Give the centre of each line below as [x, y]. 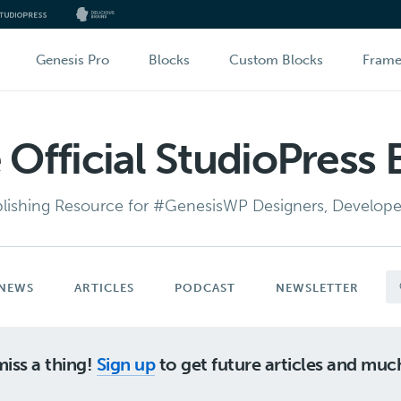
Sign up [126, 364]
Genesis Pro [73, 60]
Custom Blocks [277, 60]
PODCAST [205, 288]
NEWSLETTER [317, 288]
